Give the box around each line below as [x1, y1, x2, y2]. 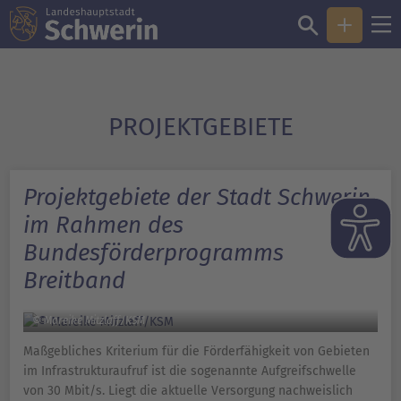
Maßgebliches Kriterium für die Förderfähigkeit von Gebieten [23, 344, 370, 360]
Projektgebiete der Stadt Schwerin [23, 183, 371, 212]
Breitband [23, 267, 125, 295]
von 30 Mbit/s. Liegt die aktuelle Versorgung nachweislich [23, 383, 353, 399]
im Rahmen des [23, 211, 183, 240]
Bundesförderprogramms [23, 239, 284, 268]
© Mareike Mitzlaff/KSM [32, 314, 145, 328]
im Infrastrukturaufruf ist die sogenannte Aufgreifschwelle [23, 363, 356, 380]
